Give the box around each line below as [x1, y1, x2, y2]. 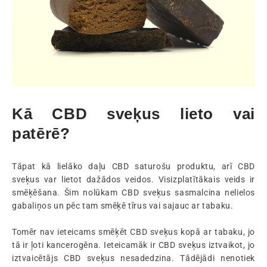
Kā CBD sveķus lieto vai [12, 105, 255, 123]
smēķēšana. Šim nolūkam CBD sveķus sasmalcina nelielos [12, 188, 255, 197]
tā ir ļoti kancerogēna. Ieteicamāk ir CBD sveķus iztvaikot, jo [12, 240, 255, 250]
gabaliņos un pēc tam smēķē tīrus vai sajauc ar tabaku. [12, 201, 234, 210]
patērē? [12, 125, 70, 142]
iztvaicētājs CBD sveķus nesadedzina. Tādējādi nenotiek [12, 253, 255, 263]
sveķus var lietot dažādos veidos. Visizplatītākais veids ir [12, 175, 255, 184]
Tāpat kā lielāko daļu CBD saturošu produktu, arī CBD [12, 162, 255, 171]
